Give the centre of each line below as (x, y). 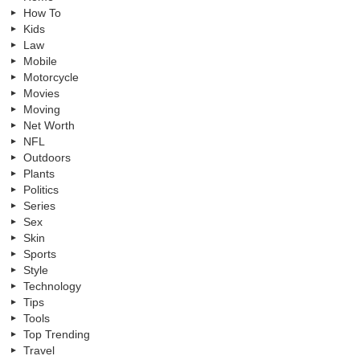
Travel (39, 350)
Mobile (40, 61)
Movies (41, 93)
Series (39, 205)
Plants (39, 173)
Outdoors (47, 157)
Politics (41, 189)
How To (42, 12)
